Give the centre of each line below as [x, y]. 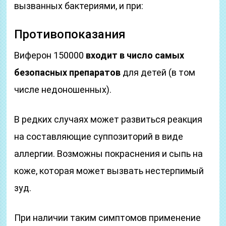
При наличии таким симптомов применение [108, 218]
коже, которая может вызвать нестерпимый [109, 171]
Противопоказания [70, 34]
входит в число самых [135, 55]
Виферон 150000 [50, 55]
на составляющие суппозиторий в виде [99, 136]
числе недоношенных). [63, 90]
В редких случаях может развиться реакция [108, 119]
